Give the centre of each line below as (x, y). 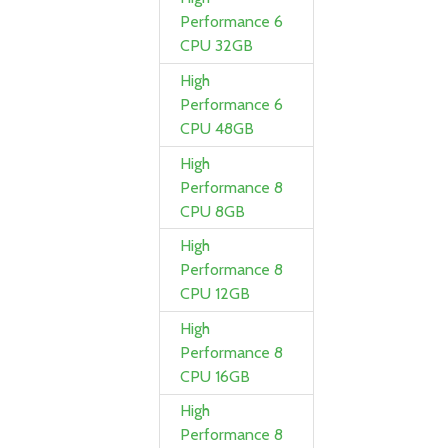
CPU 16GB (215, 376)
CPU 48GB (217, 128)
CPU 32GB (217, 46)
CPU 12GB (215, 294)
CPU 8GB (213, 211)
